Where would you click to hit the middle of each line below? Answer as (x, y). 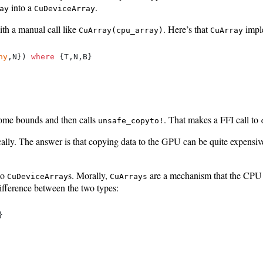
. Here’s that (187, 29)
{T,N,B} (73, 56)
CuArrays (129, 176)
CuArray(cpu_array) (121, 30)
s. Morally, (89, 175)
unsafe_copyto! (131, 120)
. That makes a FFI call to (212, 119)
